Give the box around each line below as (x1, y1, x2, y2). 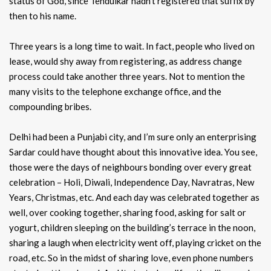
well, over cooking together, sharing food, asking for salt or (9, 207, 246, 218)
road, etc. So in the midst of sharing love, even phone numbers (9, 252, 253, 264)
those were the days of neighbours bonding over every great (9, 162, 252, 173)
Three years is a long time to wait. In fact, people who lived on (9, 41, 255, 52)
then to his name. (9, 10, 76, 22)
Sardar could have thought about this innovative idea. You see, (9, 146, 257, 158)
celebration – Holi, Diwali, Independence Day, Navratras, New (9, 177, 254, 188)
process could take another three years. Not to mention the (9, 71, 245, 82)
